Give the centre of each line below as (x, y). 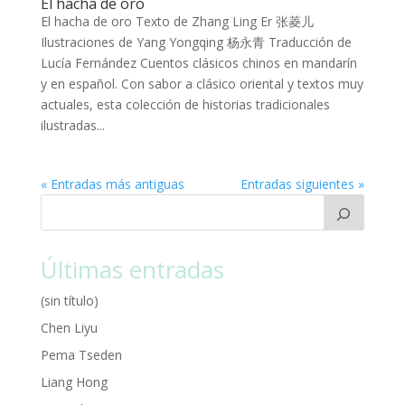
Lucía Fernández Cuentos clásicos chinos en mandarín (198, 62)
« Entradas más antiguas (112, 184)
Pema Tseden (81, 354)
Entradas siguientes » (303, 184)
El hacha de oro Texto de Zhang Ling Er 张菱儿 (177, 21)
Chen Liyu (69, 327)
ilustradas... (72, 125)
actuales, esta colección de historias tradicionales (185, 104)
